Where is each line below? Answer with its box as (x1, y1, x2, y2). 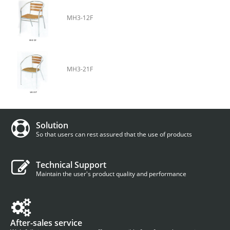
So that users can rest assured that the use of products (36, 129, 193, 139)
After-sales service (10, 217, 82, 228)
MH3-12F (67, 13, 93, 22)
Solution (36, 119, 69, 131)
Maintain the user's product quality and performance (36, 169, 187, 178)
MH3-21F (67, 65, 93, 74)
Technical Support (36, 159, 107, 170)
